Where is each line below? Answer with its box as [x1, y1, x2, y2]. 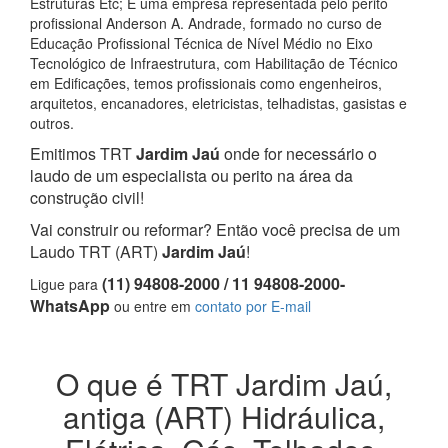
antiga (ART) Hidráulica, [63, 395, 385, 438]
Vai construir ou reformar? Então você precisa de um [30, 218, 400, 241]
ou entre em [110, 296, 195, 316]
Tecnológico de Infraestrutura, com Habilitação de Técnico [30, 53, 398, 73]
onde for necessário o [220, 142, 377, 165]
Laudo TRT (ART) [30, 240, 158, 263]
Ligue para [30, 274, 102, 294]
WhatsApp [30, 294, 110, 317]
